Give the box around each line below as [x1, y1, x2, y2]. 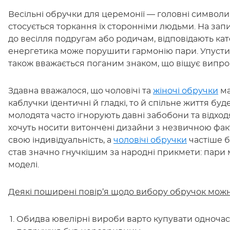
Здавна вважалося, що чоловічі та [8, 87, 153, 95]
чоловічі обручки [113, 136, 187, 144]
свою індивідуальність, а [8, 136, 113, 144]
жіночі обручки [153, 87, 218, 95]
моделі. [8, 161, 39, 169]
